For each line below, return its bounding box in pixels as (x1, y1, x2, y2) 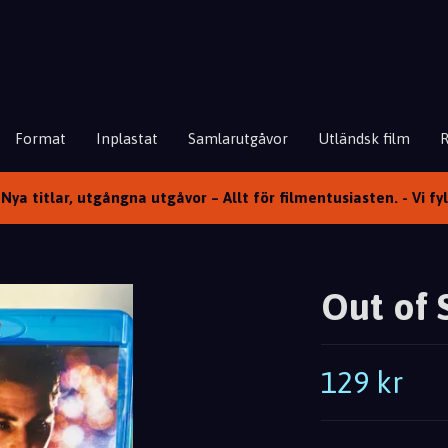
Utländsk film (317, 129, 410, 147)
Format (14, 129, 66, 147)
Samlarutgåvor (187, 129, 288, 147)
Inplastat (95, 129, 158, 147)
